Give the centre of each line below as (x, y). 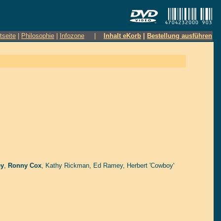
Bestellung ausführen (180, 36)
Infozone (72, 36)
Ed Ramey (108, 166)
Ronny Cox (25, 166)
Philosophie (38, 36)
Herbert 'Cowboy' (150, 166)
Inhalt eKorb (122, 36)
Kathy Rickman (67, 166)
